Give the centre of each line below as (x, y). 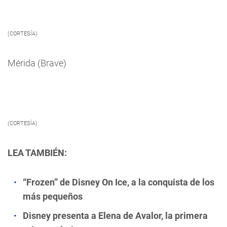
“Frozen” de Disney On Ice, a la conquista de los (119, 182)
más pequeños (53, 196)
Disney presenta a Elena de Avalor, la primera (115, 215)
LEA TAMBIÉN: (37, 153)
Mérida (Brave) (37, 63)
